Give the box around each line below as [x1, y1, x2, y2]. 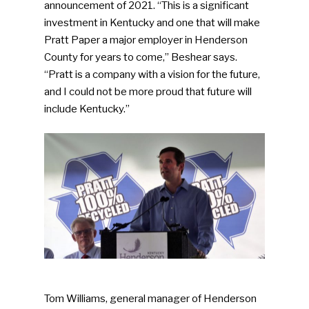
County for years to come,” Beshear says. [44, 50, 238, 63]
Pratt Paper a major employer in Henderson [44, 33, 248, 46]
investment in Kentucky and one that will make [44, 16, 261, 29]
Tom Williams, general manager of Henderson [44, 292, 257, 305]
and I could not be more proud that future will [44, 85, 252, 98]
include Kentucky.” [44, 102, 130, 115]
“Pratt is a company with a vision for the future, [44, 68, 261, 81]
